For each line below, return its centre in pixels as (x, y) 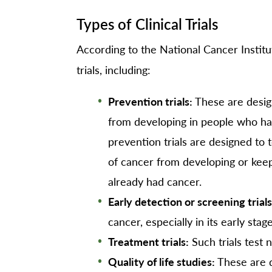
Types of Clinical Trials (147, 24)
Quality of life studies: (162, 261)
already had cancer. (155, 181)
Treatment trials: (149, 241)
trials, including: (113, 70)
